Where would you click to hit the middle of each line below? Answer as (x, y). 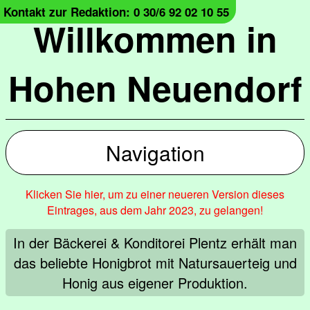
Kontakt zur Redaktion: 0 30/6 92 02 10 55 (116, 12)
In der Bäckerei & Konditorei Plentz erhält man (155, 243)
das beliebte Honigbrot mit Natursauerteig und (155, 263)
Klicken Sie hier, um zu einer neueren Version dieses (155, 194)
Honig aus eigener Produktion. (155, 283)
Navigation (155, 153)
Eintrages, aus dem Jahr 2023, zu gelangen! (155, 210)
